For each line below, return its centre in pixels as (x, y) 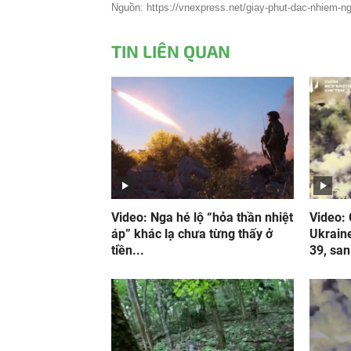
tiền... (128, 250)
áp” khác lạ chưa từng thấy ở (192, 234)
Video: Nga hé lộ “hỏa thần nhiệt (202, 217)
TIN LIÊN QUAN (171, 51)
